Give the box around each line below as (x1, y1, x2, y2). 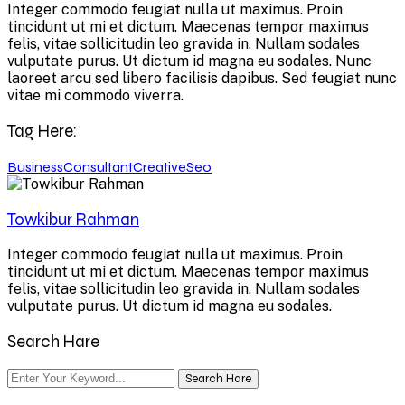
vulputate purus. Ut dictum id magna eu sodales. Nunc (7, 52, 372, 71)
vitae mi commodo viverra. (7, 87, 184, 105)
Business (7, 157, 63, 175)
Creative (133, 157, 186, 175)
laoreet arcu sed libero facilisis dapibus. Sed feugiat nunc (7, 70, 397, 88)
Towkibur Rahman (7, 209, 139, 230)
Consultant (63, 157, 133, 175)
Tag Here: (7, 121, 77, 142)
